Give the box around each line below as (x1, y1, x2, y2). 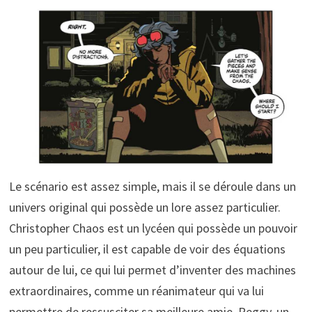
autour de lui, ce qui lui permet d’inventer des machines (8, 261, 296, 278)
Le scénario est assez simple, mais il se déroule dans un (8, 178, 296, 194)
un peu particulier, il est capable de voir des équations (8, 240, 286, 257)
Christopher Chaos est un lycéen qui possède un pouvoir (8, 219, 297, 236)
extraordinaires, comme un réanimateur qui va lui (8, 282, 264, 299)
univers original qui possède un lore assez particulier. (8, 198, 281, 215)
